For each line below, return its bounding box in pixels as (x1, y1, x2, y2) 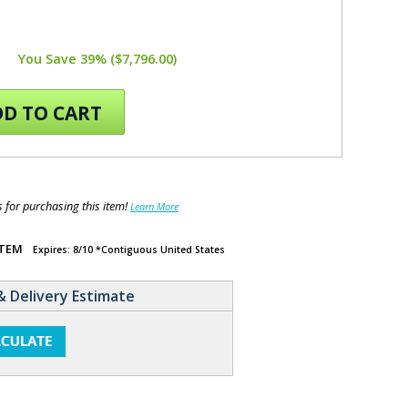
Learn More (130, 199, 178, 214)
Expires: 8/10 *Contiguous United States (33, 243, 225, 257)
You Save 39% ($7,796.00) (18, 50, 177, 68)
